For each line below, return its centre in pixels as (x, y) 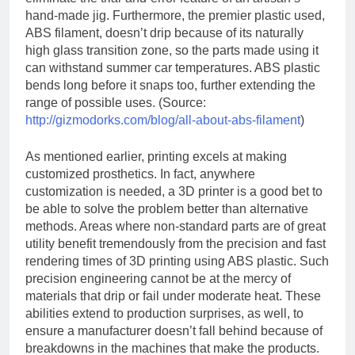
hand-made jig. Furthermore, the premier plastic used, (175, 15)
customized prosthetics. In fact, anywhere (140, 174)
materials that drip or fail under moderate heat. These (173, 296)
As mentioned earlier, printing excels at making (156, 156)
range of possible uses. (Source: (116, 102)
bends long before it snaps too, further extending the (170, 85)
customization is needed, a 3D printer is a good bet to (174, 191)
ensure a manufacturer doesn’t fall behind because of (174, 330)
